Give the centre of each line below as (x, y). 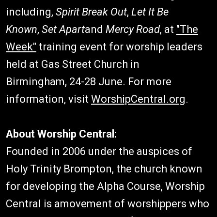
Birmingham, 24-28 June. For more (89, 82)
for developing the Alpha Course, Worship (105, 186)
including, (31, 12)
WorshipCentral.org (138, 99)
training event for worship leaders (119, 47)
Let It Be (150, 12)
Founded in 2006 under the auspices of (99, 151)
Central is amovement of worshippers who (108, 204)
